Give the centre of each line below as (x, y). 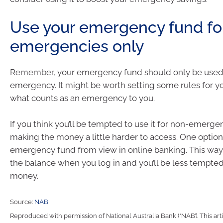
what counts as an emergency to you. (82, 98)
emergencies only (77, 46)
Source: (22, 202)
